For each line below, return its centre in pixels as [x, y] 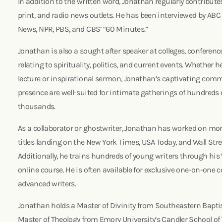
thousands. [38, 106]
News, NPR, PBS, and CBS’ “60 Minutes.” [84, 29]
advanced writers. [48, 183]
